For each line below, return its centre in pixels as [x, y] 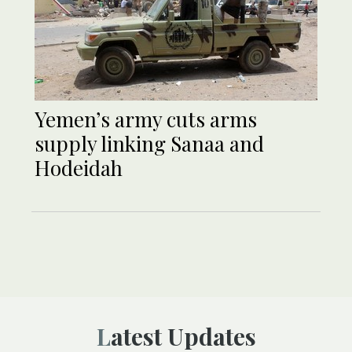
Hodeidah [79, 168]
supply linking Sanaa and [149, 144]
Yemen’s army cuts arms [146, 119]
